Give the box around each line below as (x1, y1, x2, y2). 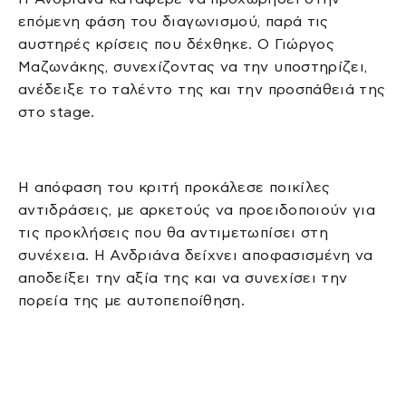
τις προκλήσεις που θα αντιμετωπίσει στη (18, 225, 329, 241)
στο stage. (18, 103, 95, 120)
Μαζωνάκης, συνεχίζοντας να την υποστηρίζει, (18, 58, 368, 74)
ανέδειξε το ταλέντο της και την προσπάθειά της (18, 81, 386, 97)
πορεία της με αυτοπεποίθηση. (18, 293, 246, 309)
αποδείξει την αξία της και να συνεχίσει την (18, 270, 348, 286)
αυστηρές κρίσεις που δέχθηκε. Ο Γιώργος (18, 35, 335, 52)
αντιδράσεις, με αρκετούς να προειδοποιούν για (18, 202, 376, 218)
